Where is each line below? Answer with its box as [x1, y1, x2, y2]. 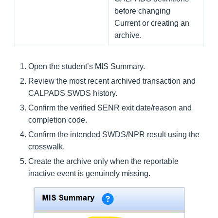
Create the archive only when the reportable [28, 157, 179, 165]
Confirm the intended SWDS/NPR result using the [28, 130, 200, 139]
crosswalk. [28, 142, 65, 151]
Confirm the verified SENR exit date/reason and [28, 103, 192, 112]
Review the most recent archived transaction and [28, 76, 196, 85]
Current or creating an [114, 18, 189, 27]
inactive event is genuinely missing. [28, 169, 150, 178]
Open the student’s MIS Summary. [28, 62, 145, 71]
